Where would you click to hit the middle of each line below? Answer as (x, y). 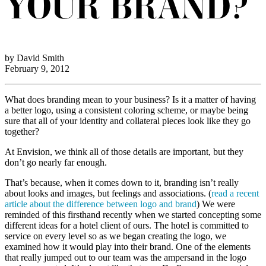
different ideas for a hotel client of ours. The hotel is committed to (127, 226)
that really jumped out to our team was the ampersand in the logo (126, 258)
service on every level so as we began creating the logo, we (115, 236)
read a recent (235, 194)
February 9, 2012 (37, 69)
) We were (216, 204)
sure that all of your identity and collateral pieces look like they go (128, 121)
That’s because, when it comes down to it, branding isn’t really (122, 183)
